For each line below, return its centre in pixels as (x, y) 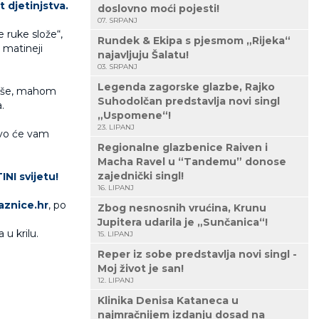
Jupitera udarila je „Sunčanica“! (183, 223)
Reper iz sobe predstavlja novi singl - (197, 255)
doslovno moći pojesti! (158, 9)
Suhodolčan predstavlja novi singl (189, 101)
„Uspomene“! (134, 116)
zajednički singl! (141, 176)
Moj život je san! (141, 269)
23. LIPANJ (116, 127)
